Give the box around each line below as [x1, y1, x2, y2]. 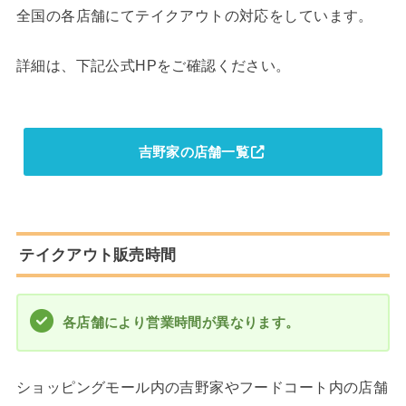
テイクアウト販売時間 [19, 245, 177, 264]
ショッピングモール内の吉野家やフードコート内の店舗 [15, 378, 389, 395]
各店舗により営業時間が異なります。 [62, 314, 300, 331]
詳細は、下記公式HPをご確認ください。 [15, 57, 291, 74]
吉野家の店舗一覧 [138, 144, 250, 160]
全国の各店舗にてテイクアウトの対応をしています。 [15, 6, 373, 24]
